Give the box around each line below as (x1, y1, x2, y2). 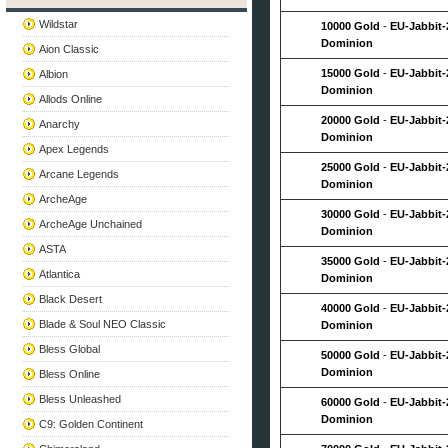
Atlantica (39, 268, 81, 280)
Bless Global (39, 343, 101, 355)
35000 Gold (321, 255, 383, 267)
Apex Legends (39, 143, 110, 155)
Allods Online (39, 93, 103, 105)
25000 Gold (321, 161, 383, 173)
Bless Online (39, 368, 101, 380)
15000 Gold (321, 67, 383, 79)
